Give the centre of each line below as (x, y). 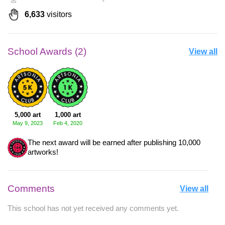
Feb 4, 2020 (68, 123)
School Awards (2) (47, 52)
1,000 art (68, 115)
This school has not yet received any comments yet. (93, 209)
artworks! (43, 152)
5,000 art (28, 115)
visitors (58, 15)
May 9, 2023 (28, 123)
